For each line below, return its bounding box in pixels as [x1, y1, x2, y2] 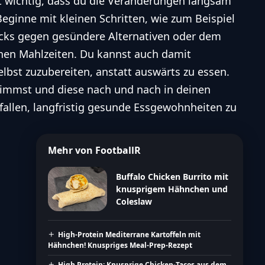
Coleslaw [115, 195, 152, 207]
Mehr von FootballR [47, 143, 141, 157]
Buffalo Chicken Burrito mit [115, 170, 228, 182]
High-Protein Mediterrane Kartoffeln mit [58, 229, 201, 240]
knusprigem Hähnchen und [115, 183, 228, 195]
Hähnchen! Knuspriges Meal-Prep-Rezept [47, 240, 192, 250]
